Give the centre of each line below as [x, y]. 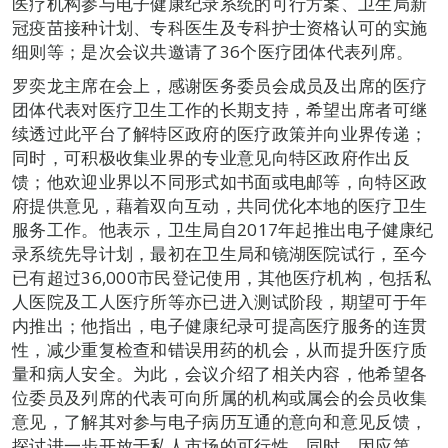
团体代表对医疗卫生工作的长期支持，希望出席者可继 [220, 109]
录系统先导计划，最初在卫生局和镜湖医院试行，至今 [220, 253]
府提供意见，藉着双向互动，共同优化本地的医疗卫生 [220, 205]
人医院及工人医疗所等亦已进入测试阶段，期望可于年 [220, 301]
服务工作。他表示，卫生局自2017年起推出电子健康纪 [223, 229]
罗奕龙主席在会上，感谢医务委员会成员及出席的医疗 [220, 85]
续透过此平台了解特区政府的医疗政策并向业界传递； [220, 133]
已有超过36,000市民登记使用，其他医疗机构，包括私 [222, 277]
